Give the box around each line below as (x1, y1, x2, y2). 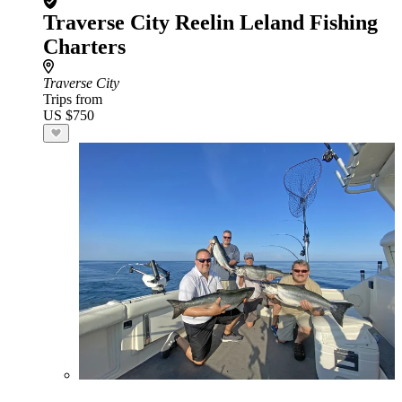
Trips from (43, 92, 102, 107)
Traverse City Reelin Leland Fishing (43, 11, 378, 34)
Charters (43, 35, 126, 58)
